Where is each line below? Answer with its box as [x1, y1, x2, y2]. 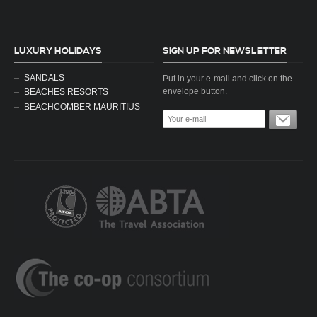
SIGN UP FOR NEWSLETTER [163, 45, 287, 57]
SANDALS [24, 72, 64, 82]
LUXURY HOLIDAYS [14, 45, 102, 57]
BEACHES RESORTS [24, 87, 108, 97]
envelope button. [163, 86, 228, 96]
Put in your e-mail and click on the [163, 73, 293, 83]
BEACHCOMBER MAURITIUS [24, 102, 140, 112]
